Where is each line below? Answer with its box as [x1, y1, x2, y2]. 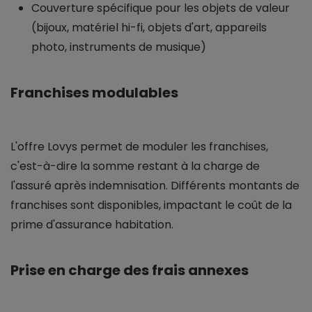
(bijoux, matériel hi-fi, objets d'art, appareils [31, 19, 267, 36]
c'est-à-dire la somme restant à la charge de [10, 157, 260, 174]
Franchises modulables [10, 82, 178, 102]
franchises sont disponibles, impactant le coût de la [10, 196, 292, 213]
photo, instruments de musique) [31, 38, 206, 55]
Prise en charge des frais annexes [10, 260, 249, 280]
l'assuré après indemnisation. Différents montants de [10, 177, 299, 194]
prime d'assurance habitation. [10, 216, 173, 233]
